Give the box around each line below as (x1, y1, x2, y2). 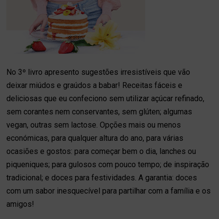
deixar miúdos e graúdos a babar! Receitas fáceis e (6, 80, 183, 90)
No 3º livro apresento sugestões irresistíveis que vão (6, 67, 191, 77)
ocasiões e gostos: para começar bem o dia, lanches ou (6, 146, 197, 156)
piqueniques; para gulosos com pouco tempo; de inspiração (6, 159, 210, 169)
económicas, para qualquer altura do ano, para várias (6, 133, 184, 143)
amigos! (6, 199, 35, 209)
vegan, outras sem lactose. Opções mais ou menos (6, 120, 181, 130)
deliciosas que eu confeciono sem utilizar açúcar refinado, (6, 93, 205, 103)
